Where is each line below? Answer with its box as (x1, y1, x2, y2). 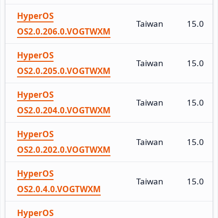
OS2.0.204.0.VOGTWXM (17, 104, 110, 116)
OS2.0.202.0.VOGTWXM (17, 144, 110, 155)
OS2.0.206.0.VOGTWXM (17, 25, 110, 37)
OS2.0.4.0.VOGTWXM (17, 183, 101, 195)
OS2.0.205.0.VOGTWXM (17, 65, 110, 76)
